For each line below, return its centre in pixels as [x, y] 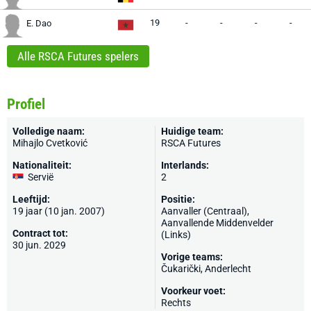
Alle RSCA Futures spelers [78, 56]
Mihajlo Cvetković [50, 143]
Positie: [178, 199]
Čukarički [181, 269]
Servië [41, 177]
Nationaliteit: [42, 165]
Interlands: [185, 165]
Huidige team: [192, 131]
